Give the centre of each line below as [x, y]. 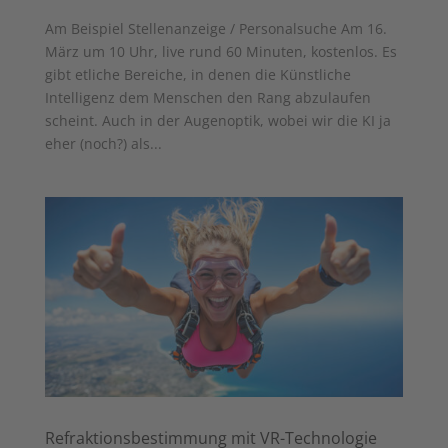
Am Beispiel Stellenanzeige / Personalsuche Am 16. [215, 28]
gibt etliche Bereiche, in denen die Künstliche [197, 74]
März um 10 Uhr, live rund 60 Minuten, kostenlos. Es [220, 51]
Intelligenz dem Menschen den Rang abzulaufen [207, 97]
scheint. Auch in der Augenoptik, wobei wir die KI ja [217, 120]
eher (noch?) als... [103, 143]
